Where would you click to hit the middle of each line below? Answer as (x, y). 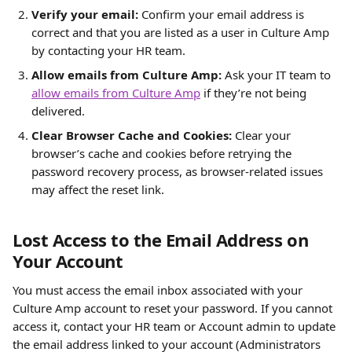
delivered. (58, 111)
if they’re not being (255, 93)
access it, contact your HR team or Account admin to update (176, 326)
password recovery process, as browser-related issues (179, 171)
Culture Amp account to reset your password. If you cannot (174, 308)
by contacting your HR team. (108, 50)
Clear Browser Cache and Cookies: (133, 135)
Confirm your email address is (224, 14)
